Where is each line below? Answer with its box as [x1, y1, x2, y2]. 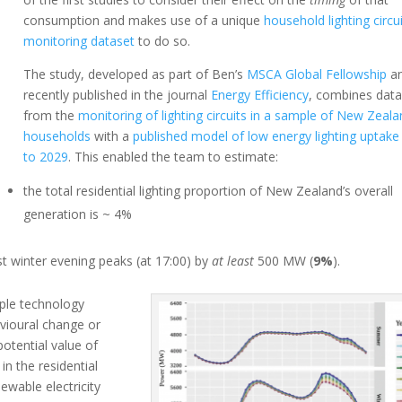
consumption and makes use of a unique [23, 12, 265, 29]
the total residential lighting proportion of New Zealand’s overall [23, 182, 394, 199]
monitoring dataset [23, 32, 135, 49]
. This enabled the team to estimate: [68, 148, 279, 165]
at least [212, 252, 255, 269]
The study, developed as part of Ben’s [23, 66, 248, 83]
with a [91, 127, 134, 144]
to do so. [135, 32, 191, 49]
